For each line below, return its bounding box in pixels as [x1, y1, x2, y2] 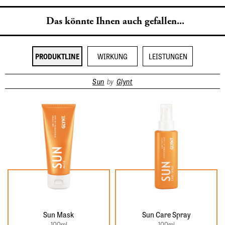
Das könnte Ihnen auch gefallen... [46, 15, 184, 28]
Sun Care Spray [142, 209, 190, 220]
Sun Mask [43, 209, 74, 220]
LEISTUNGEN [148, 51, 187, 61]
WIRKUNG [97, 51, 128, 61]
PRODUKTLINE [35, 51, 79, 61]
